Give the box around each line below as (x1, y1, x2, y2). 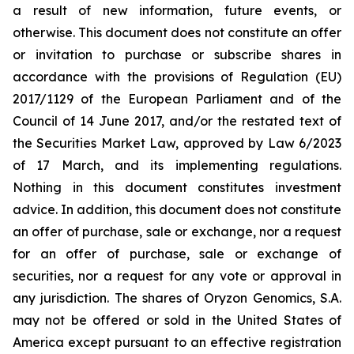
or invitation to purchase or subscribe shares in (13, 47, 341, 62)
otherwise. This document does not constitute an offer (13, 24, 341, 40)
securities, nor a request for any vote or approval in (13, 268, 341, 284)
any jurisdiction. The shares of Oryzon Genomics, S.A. (13, 290, 341, 306)
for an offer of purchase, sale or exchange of (13, 246, 341, 262)
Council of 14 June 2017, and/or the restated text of (13, 113, 341, 129)
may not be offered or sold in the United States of (13, 312, 341, 328)
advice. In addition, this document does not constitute (13, 201, 341, 217)
